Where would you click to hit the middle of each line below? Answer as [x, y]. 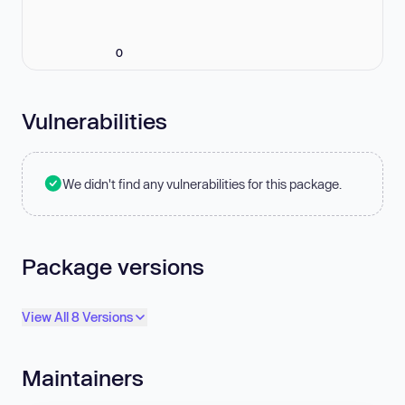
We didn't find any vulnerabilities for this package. [202, 184]
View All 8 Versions [77, 317]
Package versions [113, 266]
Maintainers [83, 378]
